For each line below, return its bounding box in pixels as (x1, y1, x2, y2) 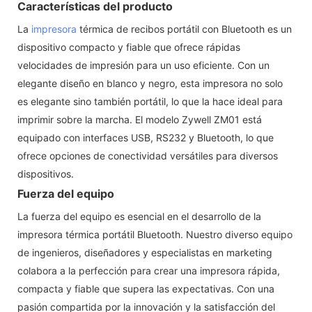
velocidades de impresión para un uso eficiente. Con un (17, 58, 270, 71)
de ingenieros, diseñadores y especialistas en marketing (17, 246, 272, 258)
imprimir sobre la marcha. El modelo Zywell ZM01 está (17, 113, 262, 125)
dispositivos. (17, 167, 74, 180)
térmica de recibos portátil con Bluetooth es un (77, 22, 292, 35)
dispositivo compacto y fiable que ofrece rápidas (17, 40, 240, 53)
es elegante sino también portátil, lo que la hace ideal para (17, 95, 283, 107)
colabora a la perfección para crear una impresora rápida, (17, 264, 280, 276)
